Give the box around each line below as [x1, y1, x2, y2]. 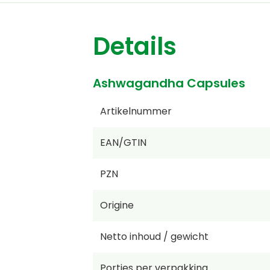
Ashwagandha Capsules [92, 75, 245, 92]
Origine [99, 198, 134, 213]
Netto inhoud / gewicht [99, 230, 209, 244]
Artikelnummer [99, 104, 172, 119]
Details [92, 30, 177, 64]
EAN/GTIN [99, 136, 146, 150]
